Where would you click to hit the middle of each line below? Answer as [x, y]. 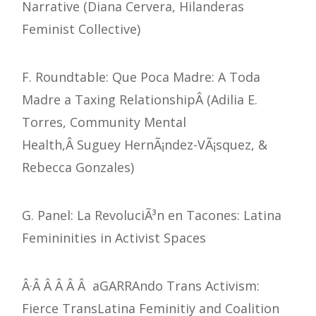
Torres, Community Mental [104, 122]
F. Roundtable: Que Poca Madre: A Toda [141, 77]
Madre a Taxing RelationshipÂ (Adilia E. [140, 100]
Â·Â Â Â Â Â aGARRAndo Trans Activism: [141, 286]
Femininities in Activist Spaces [114, 238]
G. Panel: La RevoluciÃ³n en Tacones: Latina [152, 215]
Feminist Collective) [81, 29]
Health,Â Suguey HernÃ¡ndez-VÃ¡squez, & [145, 145]
